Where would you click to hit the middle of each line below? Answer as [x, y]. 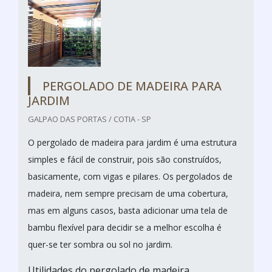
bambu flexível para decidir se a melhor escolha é [125, 227]
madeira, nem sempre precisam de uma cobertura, [128, 193]
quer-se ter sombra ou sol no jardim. [100, 244]
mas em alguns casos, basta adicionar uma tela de [128, 210]
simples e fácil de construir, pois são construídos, [125, 159]
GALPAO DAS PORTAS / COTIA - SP [90, 119]
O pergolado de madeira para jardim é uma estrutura [132, 142]
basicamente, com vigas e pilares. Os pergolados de [130, 176]
